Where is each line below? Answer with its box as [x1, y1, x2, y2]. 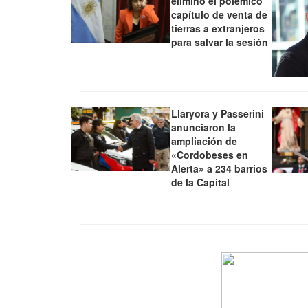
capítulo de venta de [171, 8, 268, 22]
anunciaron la [171, 120, 236, 134]
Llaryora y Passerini [171, 106, 265, 120]
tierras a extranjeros [171, 21, 265, 36]
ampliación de [171, 133, 238, 148]
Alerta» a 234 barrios [171, 161, 268, 175]
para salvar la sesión [171, 35, 269, 49]
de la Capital [171, 175, 230, 189]
